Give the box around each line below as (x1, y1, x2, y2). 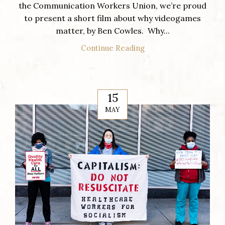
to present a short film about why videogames (24, 13, 201, 23)
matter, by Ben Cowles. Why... (55, 25, 170, 36)
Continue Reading (80, 43, 145, 53)
